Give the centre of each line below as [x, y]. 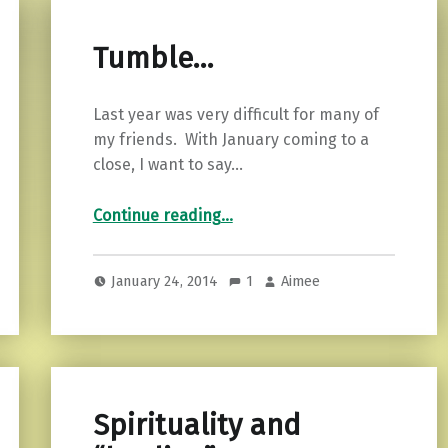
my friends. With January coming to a [230, 139]
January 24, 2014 [167, 281]
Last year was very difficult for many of [235, 114]
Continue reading [156, 215]
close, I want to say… [167, 164]
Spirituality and [196, 426]
